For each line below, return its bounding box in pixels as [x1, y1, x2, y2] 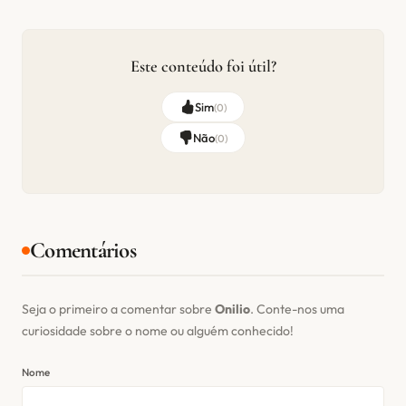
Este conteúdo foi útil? [130, 56, 276, 77]
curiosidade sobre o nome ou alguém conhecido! [22, 323, 294, 340]
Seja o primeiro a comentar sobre [22, 301, 215, 318]
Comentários [30, 237, 136, 265]
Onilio [215, 301, 250, 318]
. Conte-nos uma [250, 301, 344, 318]
